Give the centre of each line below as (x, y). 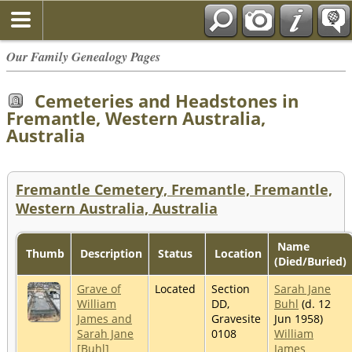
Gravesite (236, 318)
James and (104, 318)
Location (236, 253)
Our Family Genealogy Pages (83, 56)
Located (177, 288)
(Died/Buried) (310, 261)
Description (110, 253)
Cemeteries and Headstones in (164, 101)
